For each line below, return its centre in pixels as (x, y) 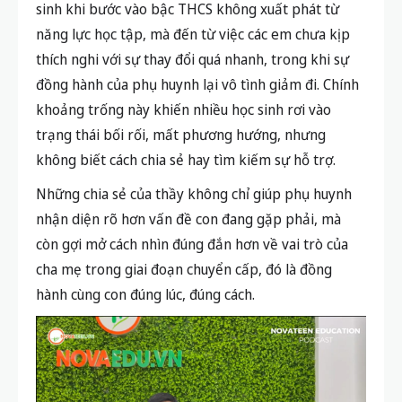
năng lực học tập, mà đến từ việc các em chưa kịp (193, 35)
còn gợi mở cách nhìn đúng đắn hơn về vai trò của (192, 245)
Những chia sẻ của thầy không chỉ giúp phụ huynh (194, 194)
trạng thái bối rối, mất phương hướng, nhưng (181, 135)
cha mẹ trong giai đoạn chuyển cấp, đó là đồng (184, 270)
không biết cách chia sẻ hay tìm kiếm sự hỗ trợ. (186, 160)
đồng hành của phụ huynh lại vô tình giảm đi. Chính (197, 85)
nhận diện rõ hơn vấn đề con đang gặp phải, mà (188, 219)
